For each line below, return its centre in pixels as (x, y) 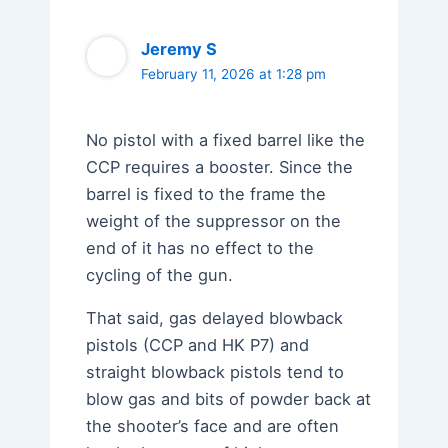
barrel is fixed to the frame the (205, 193)
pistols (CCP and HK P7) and (197, 344)
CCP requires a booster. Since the (219, 166)
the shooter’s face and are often (212, 425)
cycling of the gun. (159, 274)
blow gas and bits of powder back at (228, 398)
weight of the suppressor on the (213, 220)
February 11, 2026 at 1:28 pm (233, 74)
